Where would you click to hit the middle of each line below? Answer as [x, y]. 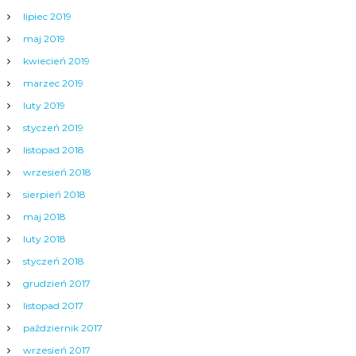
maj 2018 [44, 217]
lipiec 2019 [47, 16]
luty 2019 [44, 105]
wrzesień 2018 [57, 172]
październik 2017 [62, 328]
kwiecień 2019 [56, 61]
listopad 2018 [53, 150]
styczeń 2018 [53, 261]
